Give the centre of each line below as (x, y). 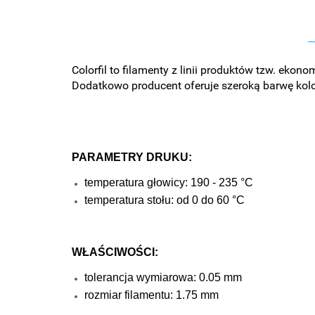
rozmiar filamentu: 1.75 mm (152, 295)
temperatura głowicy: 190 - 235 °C (169, 182)
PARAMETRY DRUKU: (132, 157)
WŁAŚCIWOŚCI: (115, 252)
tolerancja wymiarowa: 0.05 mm (163, 277)
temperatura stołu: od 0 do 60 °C (165, 200)
